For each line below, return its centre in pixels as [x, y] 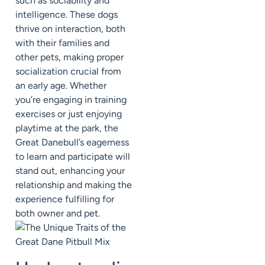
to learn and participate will [73, 156]
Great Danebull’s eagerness [72, 142]
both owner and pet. [58, 213]
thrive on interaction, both [70, 28]
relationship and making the [74, 185]
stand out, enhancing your [70, 170]
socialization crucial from [68, 71]
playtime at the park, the [67, 128]
